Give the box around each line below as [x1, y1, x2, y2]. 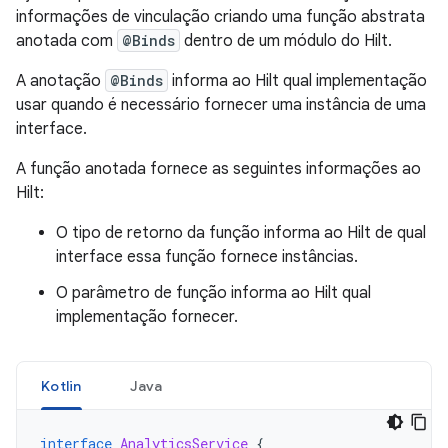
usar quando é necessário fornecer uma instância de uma [16, 95, 426, 115]
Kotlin [41, 377, 82, 395]
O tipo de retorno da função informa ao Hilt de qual [56, 223, 426, 243]
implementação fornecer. [56, 307, 238, 327]
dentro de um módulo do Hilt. [180, 31, 392, 51]
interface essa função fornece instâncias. [56, 247, 358, 267]
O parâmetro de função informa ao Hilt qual [56, 283, 371, 303]
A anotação [16, 71, 105, 91]
